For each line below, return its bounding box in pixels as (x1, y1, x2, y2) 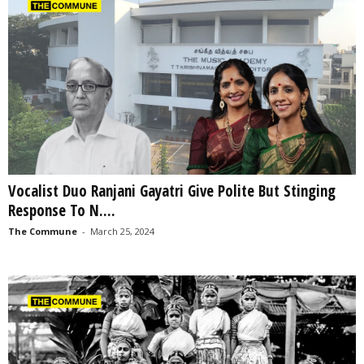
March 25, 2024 (90, 225, 154, 238)
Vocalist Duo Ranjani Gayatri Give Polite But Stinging (8, 180, 336, 202)
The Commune (8, 225, 77, 238)
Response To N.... (8, 200, 115, 222)
